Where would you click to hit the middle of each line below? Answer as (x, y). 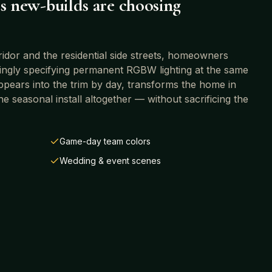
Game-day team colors (105, 141)
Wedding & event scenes (110, 161)
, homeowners (195, 56)
